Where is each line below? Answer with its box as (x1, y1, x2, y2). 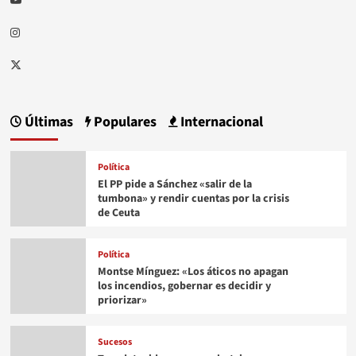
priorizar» (97, 292, 147, 309)
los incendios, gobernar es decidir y (97, 278, 271, 295)
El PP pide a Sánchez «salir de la (97, 176, 252, 193)
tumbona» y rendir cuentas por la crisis (97, 191, 289, 207)
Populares (90, 112, 157, 133)
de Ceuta (97, 205, 140, 222)
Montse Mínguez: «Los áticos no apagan (97, 264, 288, 281)
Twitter (19, 56, 56, 70)
